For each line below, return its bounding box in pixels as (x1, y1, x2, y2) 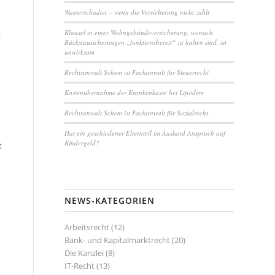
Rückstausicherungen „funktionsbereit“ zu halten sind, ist (64, 37, 227, 47)
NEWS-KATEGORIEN (64, 195, 155, 206)
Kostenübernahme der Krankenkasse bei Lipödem (64, 88, 204, 97)
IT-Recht (64, 260, 95, 271)
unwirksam (64, 47, 95, 56)
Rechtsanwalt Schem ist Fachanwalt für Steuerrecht (64, 68, 209, 77)
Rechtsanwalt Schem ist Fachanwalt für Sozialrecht (64, 108, 209, 117)
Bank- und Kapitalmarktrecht (64, 234, 171, 246)
